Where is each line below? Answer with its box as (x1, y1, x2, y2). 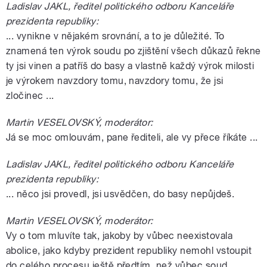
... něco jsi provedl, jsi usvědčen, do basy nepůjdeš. (6, 188, 235, 200)
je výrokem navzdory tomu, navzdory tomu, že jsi (6, 74, 223, 86)
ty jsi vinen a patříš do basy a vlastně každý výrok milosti (6, 60, 254, 72)
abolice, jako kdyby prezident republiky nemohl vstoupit (6, 244, 252, 256)
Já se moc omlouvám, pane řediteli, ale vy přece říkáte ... (6, 131, 258, 143)
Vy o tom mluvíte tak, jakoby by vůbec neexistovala (6, 229, 233, 241)
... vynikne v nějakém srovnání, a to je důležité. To (6, 30, 225, 42)
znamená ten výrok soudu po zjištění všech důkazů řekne (6, 45, 261, 57)
